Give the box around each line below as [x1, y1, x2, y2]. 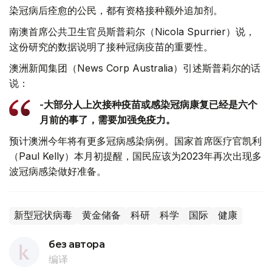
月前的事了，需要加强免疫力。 [39, 113, 175, 126]
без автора [49, 238, 105, 250]
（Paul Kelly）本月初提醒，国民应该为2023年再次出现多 [9, 149, 262, 162]
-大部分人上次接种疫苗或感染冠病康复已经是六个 [39, 98, 257, 110]
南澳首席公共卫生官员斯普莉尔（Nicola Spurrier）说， [9, 25, 255, 38]
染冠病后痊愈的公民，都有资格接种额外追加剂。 [9, 4, 223, 16]
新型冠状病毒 [14, 209, 72, 221]
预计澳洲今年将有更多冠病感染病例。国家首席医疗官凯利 [9, 134, 262, 147]
